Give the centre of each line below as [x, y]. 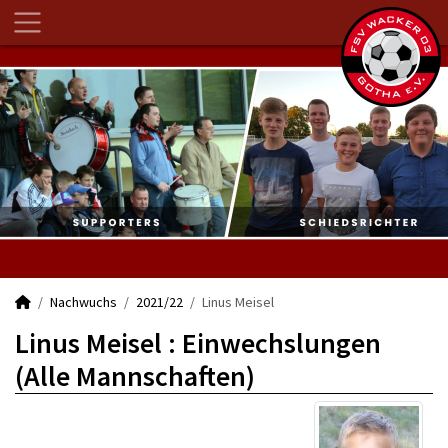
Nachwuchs [83, 302]
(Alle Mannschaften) [135, 376]
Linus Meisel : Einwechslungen [198, 343]
